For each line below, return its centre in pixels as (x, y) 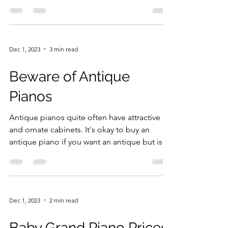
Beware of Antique (69, 77)
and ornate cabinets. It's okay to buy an (79, 130)
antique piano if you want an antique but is (86, 142)
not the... (25, 154)
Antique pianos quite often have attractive (85, 117)
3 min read (64, 49)
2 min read (64, 200)
